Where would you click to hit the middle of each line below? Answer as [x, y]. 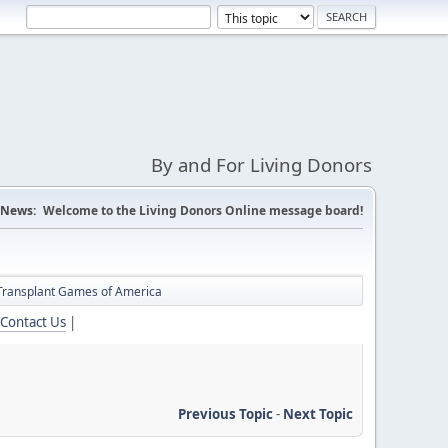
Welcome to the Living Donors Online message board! [203, 210]
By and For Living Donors [261, 164]
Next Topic [318, 413]
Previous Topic [225, 413]
